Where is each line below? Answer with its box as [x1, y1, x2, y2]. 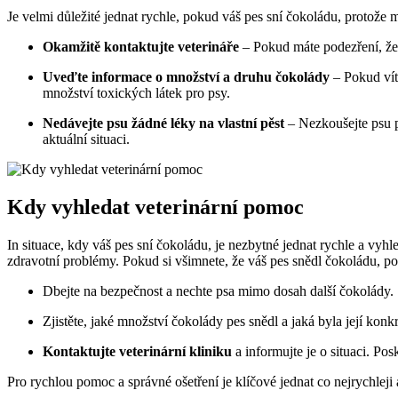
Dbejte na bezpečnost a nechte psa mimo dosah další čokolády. [43, 283, 394, 298]
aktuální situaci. [43, 131, 130, 147]
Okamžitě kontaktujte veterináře [43, 38, 239, 54]
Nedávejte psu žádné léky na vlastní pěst [43, 115, 284, 131]
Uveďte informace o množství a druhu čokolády [43, 68, 330, 84]
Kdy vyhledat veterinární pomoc [7, 195, 304, 219]
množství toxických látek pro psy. [43, 84, 230, 100]
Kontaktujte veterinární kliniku [43, 343, 232, 359]
